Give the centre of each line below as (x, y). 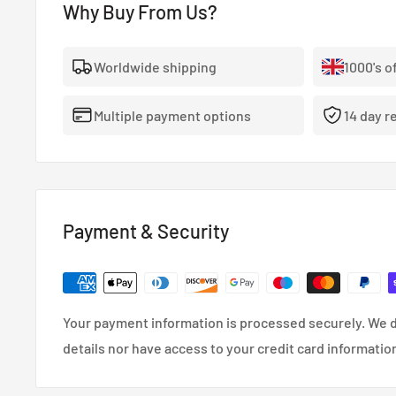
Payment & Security (146, 230)
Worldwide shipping (155, 66)
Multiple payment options (172, 115)
